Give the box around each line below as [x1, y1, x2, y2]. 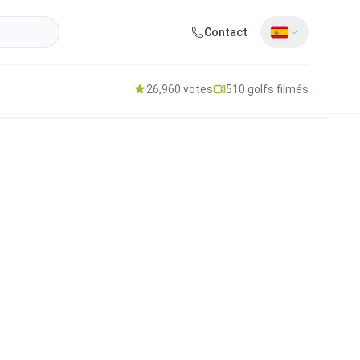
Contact [203, 26, 247, 39]
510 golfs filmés [226, 83, 309, 96]
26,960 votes [146, 83, 213, 96]
